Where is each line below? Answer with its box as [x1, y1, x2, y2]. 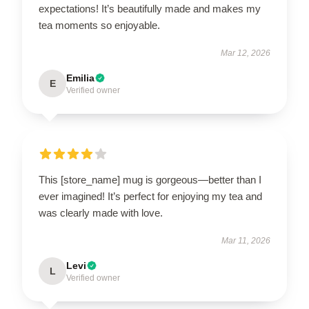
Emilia [66, 72, 94, 83]
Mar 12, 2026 [221, 48, 270, 58]
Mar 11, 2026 [221, 236, 270, 246]
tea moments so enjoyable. [39, 19, 160, 31]
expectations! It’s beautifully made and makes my [39, 3, 261, 14]
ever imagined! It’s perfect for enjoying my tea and [39, 190, 262, 202]
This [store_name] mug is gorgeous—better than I [39, 174, 261, 186]
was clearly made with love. [39, 207, 163, 219]
